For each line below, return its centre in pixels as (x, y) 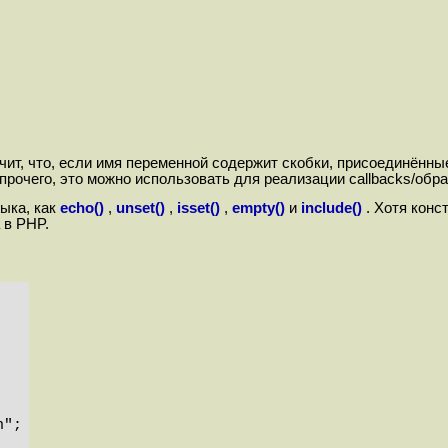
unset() (140, 207)
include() (331, 207)
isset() (198, 207)
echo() (82, 207)
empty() (258, 207)
